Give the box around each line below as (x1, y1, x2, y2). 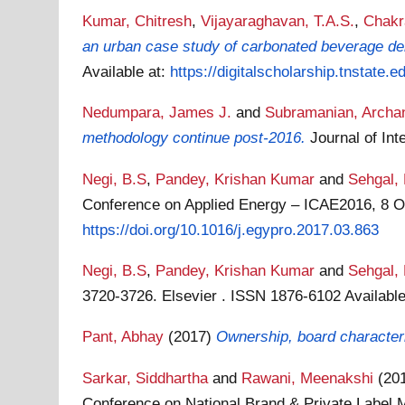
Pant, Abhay (82, 327, 165, 346)
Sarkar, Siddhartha (82, 368, 209, 387)
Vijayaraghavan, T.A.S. (201, 11, 355, 30)
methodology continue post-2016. (82, 128, 306, 147)
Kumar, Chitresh (82, 11, 193, 30)
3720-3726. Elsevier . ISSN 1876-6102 (82, 286, 345, 305)
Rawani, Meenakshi (241, 368, 374, 387)
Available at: (82, 61, 171, 80)
